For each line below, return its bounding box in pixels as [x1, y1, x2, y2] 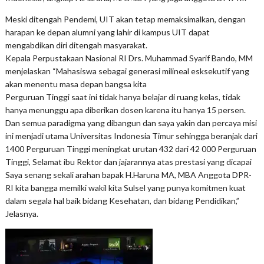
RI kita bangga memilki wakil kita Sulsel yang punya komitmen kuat [5, 183, 246, 193]
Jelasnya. [5, 209, 38, 219]
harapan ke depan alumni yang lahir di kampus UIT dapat [5, 27, 210, 38]
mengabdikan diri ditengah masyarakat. [5, 40, 147, 51]
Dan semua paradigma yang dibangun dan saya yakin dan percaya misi [5, 118, 257, 128]
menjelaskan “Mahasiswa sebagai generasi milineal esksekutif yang [5, 66, 249, 77]
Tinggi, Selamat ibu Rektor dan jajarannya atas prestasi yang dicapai [5, 157, 252, 167]
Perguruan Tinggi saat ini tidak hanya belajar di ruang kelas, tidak [5, 92, 240, 103]
